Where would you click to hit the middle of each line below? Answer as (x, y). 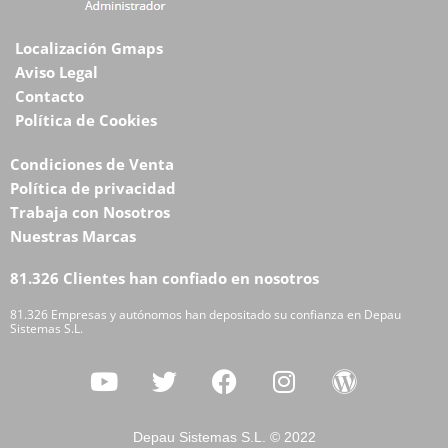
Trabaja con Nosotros (90, 212)
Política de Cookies (86, 120)
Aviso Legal (56, 72)
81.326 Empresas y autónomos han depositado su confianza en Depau (205, 315)
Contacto (49, 96)
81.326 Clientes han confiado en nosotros (164, 278)
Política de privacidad (93, 188)
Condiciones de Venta (92, 164)
